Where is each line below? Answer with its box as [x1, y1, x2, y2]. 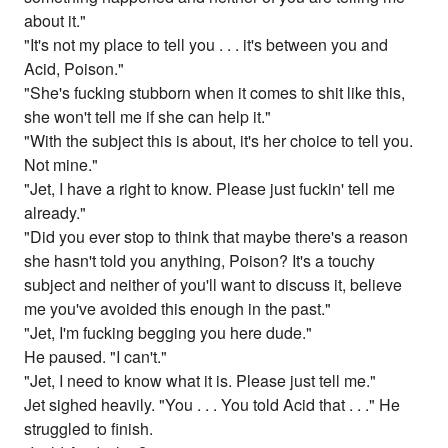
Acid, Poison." [24, 57, 125, 81]
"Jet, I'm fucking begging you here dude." [24, 321, 313, 345]
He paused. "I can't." [24, 345, 168, 369]
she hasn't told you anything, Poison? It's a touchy [24, 249, 376, 273]
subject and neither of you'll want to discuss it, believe [24, 273, 403, 297]
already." [24, 201, 87, 225]
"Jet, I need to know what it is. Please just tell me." [24, 369, 377, 393]
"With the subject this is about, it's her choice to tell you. [24, 129, 414, 153]
